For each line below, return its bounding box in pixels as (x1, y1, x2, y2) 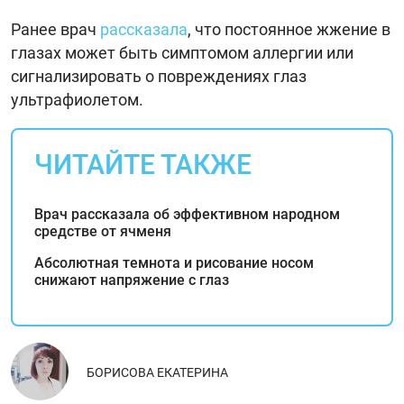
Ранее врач (11, 19, 100, 39)
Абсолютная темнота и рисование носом (34, 253, 314, 271)
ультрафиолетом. (11, 89, 143, 109)
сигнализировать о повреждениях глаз (11, 66, 307, 86)
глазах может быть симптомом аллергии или (11, 42, 353, 62)
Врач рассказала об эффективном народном (34, 205, 340, 223)
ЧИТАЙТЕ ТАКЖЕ (34, 148, 252, 180)
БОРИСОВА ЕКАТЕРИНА (87, 364, 228, 380)
